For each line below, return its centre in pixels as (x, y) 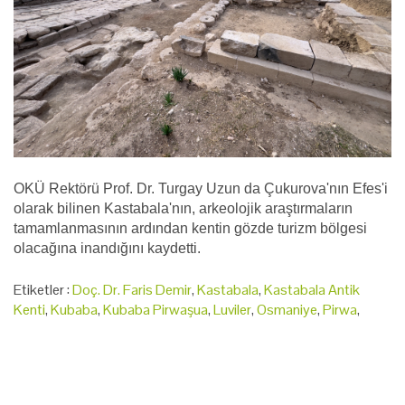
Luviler (232, 310)
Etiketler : (43, 290)
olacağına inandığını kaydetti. (107, 249)
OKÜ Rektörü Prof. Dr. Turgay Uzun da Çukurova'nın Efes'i (201, 189)
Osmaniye (287, 310)
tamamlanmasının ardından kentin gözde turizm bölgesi (190, 229)
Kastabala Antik (312, 290)
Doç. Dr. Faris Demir (132, 290)
